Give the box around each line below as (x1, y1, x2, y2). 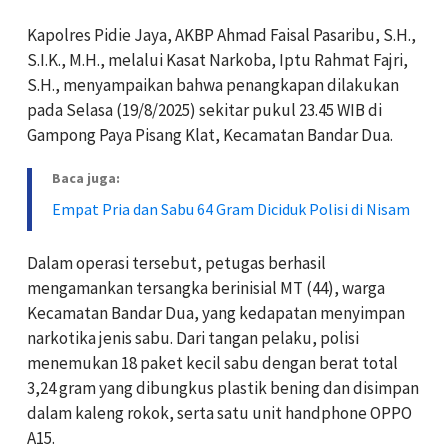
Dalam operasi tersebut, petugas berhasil (27, 252, 326, 275)
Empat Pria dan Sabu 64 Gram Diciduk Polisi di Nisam (52, 199, 410, 220)
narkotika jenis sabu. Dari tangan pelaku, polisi (27, 327, 359, 350)
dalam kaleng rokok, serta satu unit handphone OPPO (27, 402, 412, 425)
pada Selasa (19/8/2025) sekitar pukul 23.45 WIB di (27, 99, 382, 122)
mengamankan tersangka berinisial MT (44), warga (27, 277, 385, 300)
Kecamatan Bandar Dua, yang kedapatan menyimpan (27, 302, 405, 325)
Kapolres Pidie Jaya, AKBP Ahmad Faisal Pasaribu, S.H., (27, 24, 416, 47)
